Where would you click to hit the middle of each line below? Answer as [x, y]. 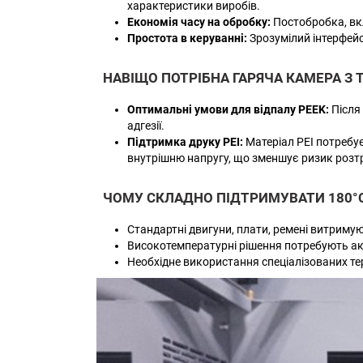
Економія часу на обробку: [199, 21]
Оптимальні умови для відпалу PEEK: [228, 109]
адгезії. [146, 125]
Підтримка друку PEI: [185, 141]
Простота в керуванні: [187, 38]
